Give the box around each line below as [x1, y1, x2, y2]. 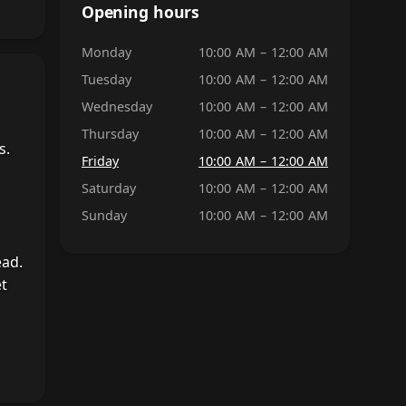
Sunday [82, 206, 127, 224]
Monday [82, 43, 131, 61]
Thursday [82, 124, 139, 142]
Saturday [82, 179, 136, 197]
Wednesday [82, 97, 152, 115]
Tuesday [82, 70, 131, 88]
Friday [82, 151, 119, 169]
